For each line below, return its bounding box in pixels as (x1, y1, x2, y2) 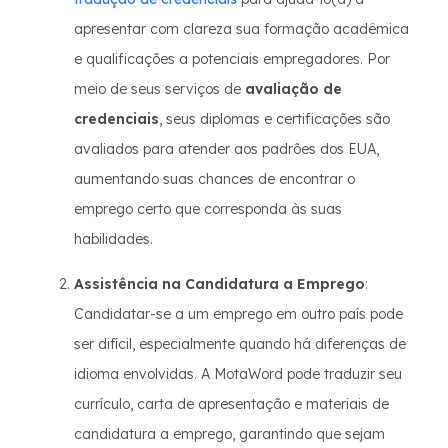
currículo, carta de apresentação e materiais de (74, 395, 389, 413)
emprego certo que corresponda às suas (74, 200, 342, 218)
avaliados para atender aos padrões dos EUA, (74, 140, 379, 158)
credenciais (74, 110, 159, 128)
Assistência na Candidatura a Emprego (74, 275, 365, 293)
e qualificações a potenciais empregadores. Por (74, 50, 390, 68)
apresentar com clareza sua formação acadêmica (74, 20, 409, 38)
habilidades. (74, 230, 153, 248)
